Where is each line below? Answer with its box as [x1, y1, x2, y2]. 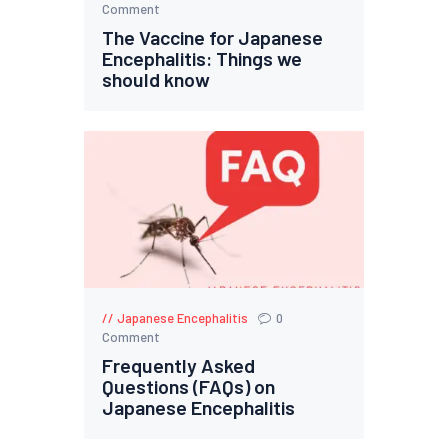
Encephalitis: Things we [102, 45, 303, 70]
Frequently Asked [102, 353, 256, 378]
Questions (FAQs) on [102, 374, 276, 399]
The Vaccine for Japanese [102, 24, 324, 49]
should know [102, 66, 211, 91]
